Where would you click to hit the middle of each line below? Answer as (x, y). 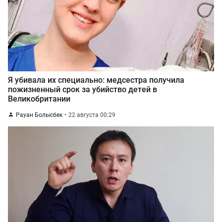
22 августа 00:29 (92, 115)
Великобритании (39, 99)
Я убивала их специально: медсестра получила (96, 80)
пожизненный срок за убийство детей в (83, 89)
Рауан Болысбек (39, 115)
